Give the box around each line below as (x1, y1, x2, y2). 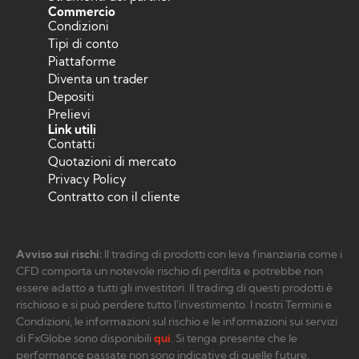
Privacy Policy (48, 171, 127, 188)
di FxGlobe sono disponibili (16, 331, 154, 346)
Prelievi (48, 107, 91, 123)
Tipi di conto (48, 36, 119, 52)
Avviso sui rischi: (16, 247, 102, 262)
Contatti (48, 136, 95, 152)
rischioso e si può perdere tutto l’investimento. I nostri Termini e (16, 297, 332, 313)
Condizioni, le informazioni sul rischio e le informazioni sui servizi (16, 314, 337, 329)
